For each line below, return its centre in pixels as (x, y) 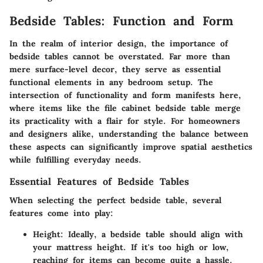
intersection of (43, 95)
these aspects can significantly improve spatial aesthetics (131, 146)
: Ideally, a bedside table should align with (152, 234)
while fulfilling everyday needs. (75, 159)
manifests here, (206, 95)
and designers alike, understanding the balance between (129, 134)
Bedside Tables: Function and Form (121, 21)
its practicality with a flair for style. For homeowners (125, 121)
